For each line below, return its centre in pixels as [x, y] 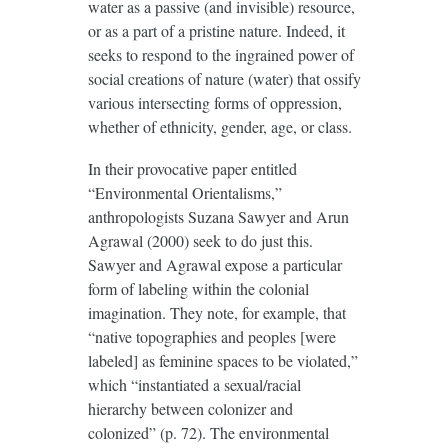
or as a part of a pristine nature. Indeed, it [216, 30]
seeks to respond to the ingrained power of [220, 54]
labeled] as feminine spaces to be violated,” [222, 360]
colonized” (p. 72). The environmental [208, 432]
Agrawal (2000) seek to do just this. [200, 240]
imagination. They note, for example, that [216, 312]
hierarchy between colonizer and [190, 408]
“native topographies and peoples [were [211, 336]
